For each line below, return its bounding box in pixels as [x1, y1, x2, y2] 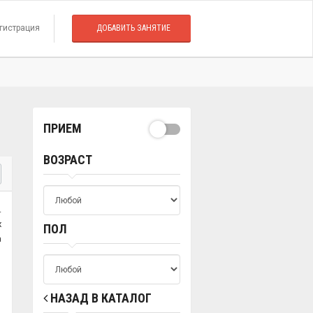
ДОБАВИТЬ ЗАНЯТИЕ [96, 23, 170, 33]
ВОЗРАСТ [43, 152, 92, 167]
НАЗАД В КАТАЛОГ [48, 291, 152, 305]
